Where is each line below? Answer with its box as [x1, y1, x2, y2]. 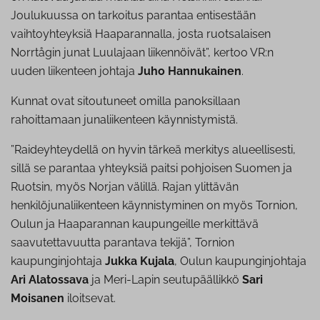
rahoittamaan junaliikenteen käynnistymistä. [11, 113, 238, 127]
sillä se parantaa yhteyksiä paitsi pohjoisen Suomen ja [11, 161, 292, 176]
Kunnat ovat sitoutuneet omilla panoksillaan [11, 94, 240, 109]
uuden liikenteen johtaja [11, 64, 138, 79]
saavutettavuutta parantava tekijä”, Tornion [11, 236, 234, 250]
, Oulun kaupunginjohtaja [174, 254, 306, 269]
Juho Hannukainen [138, 64, 241, 79]
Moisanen [11, 291, 64, 306]
